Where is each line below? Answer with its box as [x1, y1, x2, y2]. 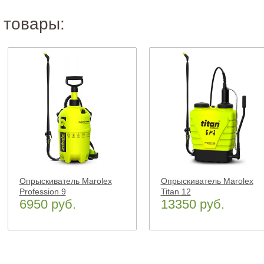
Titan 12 [160, 187, 191, 196]
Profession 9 [19, 187, 66, 196]
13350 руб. [160, 197, 225, 212]
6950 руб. [19, 197, 76, 212]
